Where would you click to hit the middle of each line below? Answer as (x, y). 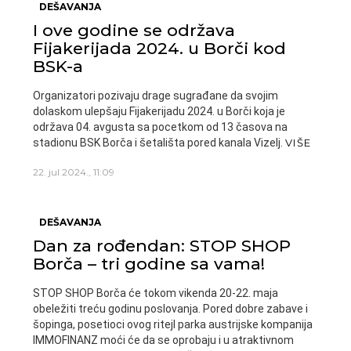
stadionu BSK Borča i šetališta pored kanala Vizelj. (159, 143)
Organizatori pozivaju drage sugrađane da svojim (156, 96)
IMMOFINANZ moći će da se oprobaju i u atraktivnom (163, 340)
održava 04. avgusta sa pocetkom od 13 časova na (160, 127)
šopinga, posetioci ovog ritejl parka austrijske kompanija (173, 324)
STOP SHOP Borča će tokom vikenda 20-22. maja (156, 293)
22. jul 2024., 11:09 (74, 172)
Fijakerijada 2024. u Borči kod (159, 48)
